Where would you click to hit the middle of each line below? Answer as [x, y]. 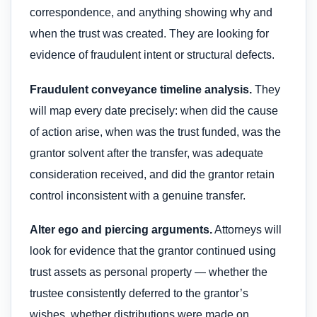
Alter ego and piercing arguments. [121, 229]
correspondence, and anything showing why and [151, 13]
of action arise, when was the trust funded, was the [155, 132]
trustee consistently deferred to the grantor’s [139, 293]
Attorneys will [247, 229]
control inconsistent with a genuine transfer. [138, 195]
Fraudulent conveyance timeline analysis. [141, 89]
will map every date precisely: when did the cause [154, 110]
